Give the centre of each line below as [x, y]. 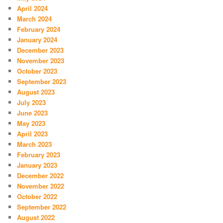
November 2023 [41, 60]
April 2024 [33, 8]
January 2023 [37, 165]
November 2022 [41, 186]
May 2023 [31, 123]
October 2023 [37, 71]
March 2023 [35, 144]
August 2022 [36, 217]
